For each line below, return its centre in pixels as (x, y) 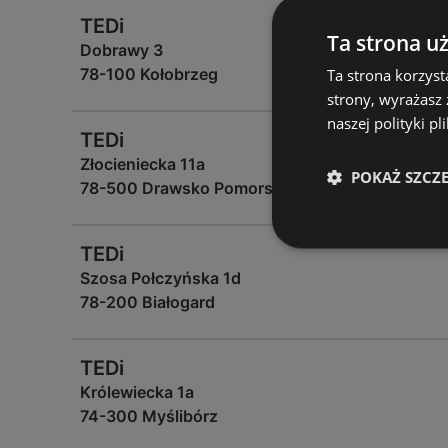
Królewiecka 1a (137, 392)
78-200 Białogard (147, 302)
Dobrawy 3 (121, 50)
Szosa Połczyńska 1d (160, 278)
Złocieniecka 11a (142, 164)
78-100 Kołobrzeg (149, 74)
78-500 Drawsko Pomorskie (187, 188)
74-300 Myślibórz (149, 416)
